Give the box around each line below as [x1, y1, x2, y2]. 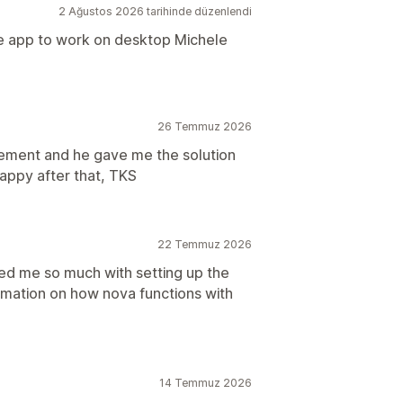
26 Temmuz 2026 [157, 120, 252, 133]
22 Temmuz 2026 [157, 237, 252, 251]
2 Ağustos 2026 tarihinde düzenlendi [58, 4, 252, 18]
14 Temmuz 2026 [159, 376, 252, 390]
